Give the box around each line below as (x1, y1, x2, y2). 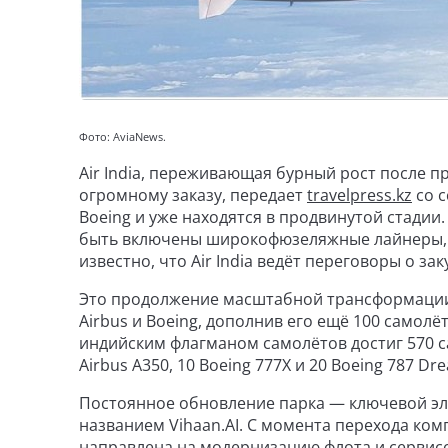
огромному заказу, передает (79, 184, 307, 206)
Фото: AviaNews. (79, 129, 166, 144)
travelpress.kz (307, 184, 412, 206)
